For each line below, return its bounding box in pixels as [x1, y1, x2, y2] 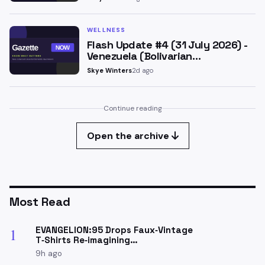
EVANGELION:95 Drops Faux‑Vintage [35, 224, 193, 235]
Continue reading [103, 104, 162, 113]
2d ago [132, 66, 153, 75]
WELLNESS [87, 26, 126, 34]
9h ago [35, 248, 62, 258]
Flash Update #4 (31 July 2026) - [87, 38, 248, 51]
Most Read [9, 194, 70, 209]
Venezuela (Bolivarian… [87, 49, 201, 63]
